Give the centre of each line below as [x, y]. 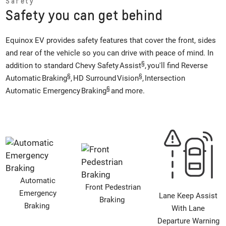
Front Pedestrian [113, 187]
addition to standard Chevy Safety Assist [74, 66]
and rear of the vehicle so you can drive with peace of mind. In [110, 53]
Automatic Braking [37, 78]
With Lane [188, 208]
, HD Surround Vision [105, 78]
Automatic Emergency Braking [56, 91]
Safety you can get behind [84, 15]
